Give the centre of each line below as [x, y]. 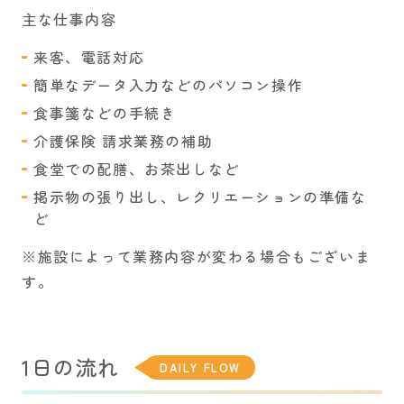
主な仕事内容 [69, 19]
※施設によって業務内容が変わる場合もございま [197, 256]
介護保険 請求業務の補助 [124, 141]
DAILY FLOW [200, 367]
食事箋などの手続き [105, 113]
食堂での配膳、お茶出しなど [137, 169]
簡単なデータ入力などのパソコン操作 [169, 85]
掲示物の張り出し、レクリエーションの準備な [200, 197]
